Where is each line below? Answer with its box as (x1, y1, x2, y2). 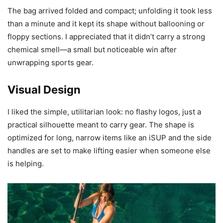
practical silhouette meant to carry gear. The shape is (7, 120, 194, 130)
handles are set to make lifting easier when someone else (7, 146, 211, 156)
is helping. (7, 159, 44, 169)
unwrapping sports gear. (7, 58, 94, 68)
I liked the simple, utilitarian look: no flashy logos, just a (7, 107, 201, 117)
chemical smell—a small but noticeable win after (7, 45, 177, 55)
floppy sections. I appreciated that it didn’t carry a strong (7, 32, 205, 42)
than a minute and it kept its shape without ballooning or (7, 19, 205, 29)
